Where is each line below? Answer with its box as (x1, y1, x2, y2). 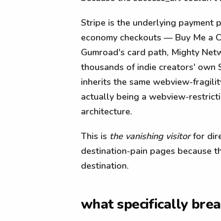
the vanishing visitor (110, 130, 190, 142)
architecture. (81, 105, 132, 117)
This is (81, 130, 110, 142)
